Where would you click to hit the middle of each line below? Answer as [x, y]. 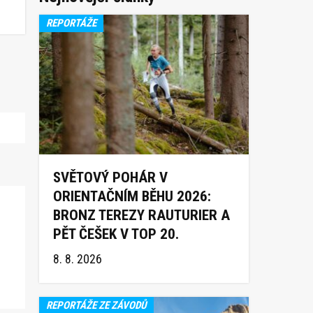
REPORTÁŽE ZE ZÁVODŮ [96, 305]
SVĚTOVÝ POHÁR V [110, 177]
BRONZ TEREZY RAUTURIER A [141, 215]
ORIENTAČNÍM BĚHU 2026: [132, 196]
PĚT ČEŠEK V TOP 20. [116, 234]
